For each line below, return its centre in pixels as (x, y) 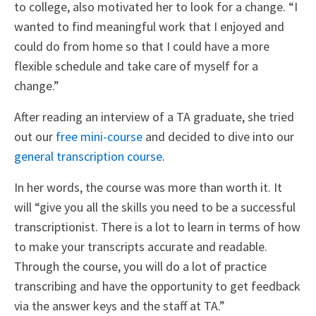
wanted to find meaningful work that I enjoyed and (149, 26)
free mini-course (99, 136)
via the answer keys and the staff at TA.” (120, 305)
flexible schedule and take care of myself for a (136, 66)
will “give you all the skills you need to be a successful (155, 207)
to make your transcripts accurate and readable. (141, 246)
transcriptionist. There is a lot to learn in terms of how (157, 226)
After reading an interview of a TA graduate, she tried (154, 116)
